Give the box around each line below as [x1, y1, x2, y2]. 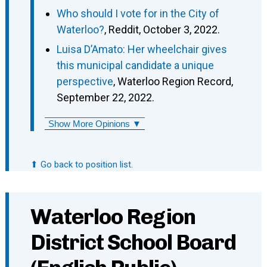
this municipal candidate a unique [56, 59, 214, 72]
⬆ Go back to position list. [30, 159, 133, 170]
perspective [56, 75, 113, 88]
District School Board [30, 229, 236, 256]
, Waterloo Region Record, [113, 75, 233, 88]
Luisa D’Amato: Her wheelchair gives [56, 43, 227, 56]
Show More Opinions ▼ [48, 119, 141, 129]
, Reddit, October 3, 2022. [104, 23, 220, 36]
